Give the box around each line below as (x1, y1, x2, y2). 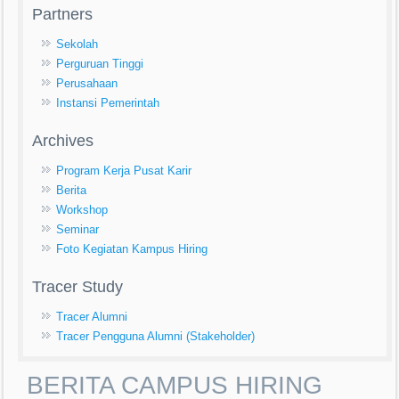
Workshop (56, 202, 109, 216)
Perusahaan (56, 76, 118, 90)
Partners (32, 4, 94, 23)
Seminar (56, 222, 100, 236)
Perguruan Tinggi (56, 56, 144, 70)
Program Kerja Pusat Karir (56, 163, 192, 177)
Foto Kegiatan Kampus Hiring (56, 241, 208, 256)
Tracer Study (32, 277, 124, 296)
